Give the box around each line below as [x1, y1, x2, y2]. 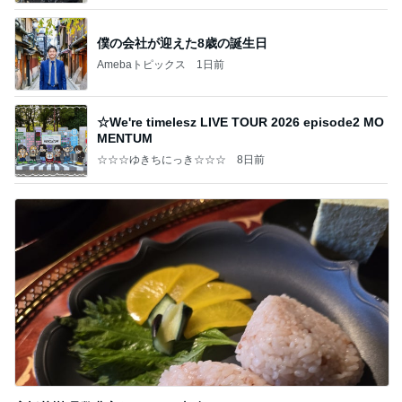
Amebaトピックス [97, 57, 186, 71]
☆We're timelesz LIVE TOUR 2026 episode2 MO [97, 114, 384, 129]
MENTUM [97, 130, 153, 145]
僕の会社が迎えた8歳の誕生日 [97, 35, 267, 50]
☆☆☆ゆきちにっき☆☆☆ [97, 153, 226, 166]
